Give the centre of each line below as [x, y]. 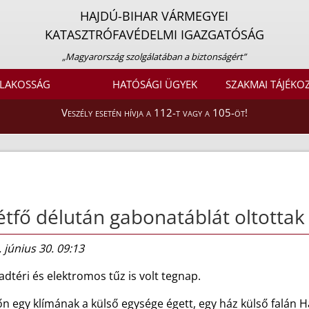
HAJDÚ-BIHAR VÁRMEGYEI [154, 16]
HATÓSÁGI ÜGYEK [154, 84]
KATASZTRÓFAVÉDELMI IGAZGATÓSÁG [154, 34]
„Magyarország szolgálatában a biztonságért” [154, 57]
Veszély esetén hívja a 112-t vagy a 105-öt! [154, 113]
